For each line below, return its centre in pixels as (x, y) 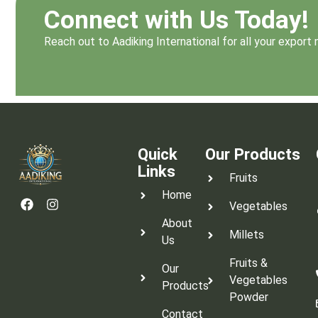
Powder (248, 297)
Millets (246, 235)
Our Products (252, 154)
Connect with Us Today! (176, 20)
